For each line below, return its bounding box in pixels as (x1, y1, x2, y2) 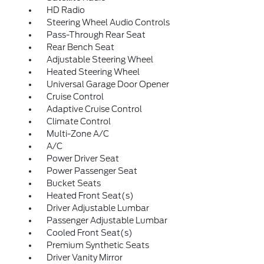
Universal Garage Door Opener (46, 80, 169, 89)
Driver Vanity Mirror (46, 253, 123, 262)
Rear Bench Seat (46, 42, 114, 52)
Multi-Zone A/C (46, 129, 109, 138)
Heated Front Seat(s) (46, 191, 134, 200)
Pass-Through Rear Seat (46, 30, 146, 39)
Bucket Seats (46, 179, 101, 188)
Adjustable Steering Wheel (46, 55, 153, 64)
